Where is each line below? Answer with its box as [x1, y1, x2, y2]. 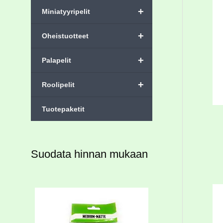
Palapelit [42, 56, 71, 65]
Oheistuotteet [42, 32, 89, 40]
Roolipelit [42, 81, 75, 89]
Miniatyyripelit [42, 7, 90, 16]
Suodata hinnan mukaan [31, 148, 148, 161]
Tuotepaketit [42, 105, 85, 113]
